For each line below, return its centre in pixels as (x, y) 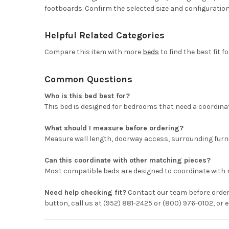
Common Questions (88, 79)
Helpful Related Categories (104, 36)
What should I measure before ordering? (114, 128)
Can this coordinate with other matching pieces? (127, 161)
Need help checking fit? (85, 193)
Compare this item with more (93, 52)
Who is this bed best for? (87, 96)
